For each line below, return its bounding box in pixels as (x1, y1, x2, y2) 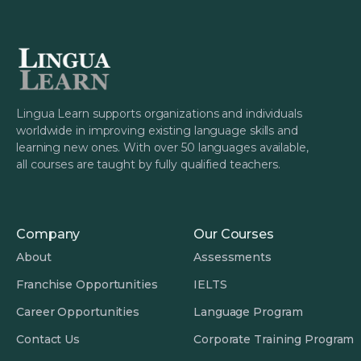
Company (16, 226, 81, 243)
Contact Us (16, 332, 80, 347)
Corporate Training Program (193, 332, 355, 347)
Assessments (193, 250, 272, 265)
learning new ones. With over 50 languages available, (16, 140, 309, 156)
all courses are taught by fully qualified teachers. (16, 157, 280, 172)
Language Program (193, 305, 303, 320)
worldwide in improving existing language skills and (16, 123, 298, 139)
